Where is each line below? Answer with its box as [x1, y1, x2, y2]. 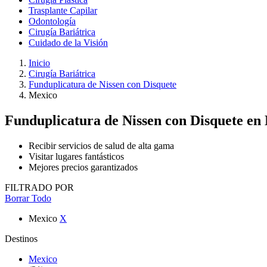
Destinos [5, 233, 38, 244]
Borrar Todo [5, 193, 51, 203]
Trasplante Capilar [29, 5, 97, 15]
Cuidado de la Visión [29, 38, 108, 48]
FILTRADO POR [5, 182, 74, 193]
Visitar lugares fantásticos [29, 151, 124, 162]
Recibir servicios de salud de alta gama [29, 140, 174, 151]
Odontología [29, 16, 76, 26]
